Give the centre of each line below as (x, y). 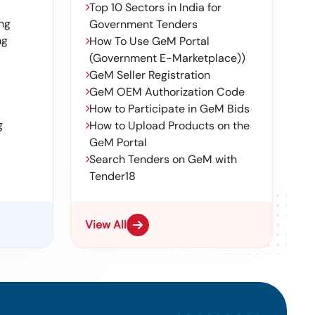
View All (106, 225)
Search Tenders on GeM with (163, 159)
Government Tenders (143, 24)
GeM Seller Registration (150, 75)
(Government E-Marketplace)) (167, 58)
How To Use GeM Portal (149, 41)
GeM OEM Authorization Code (167, 92)
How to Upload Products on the (169, 126)
